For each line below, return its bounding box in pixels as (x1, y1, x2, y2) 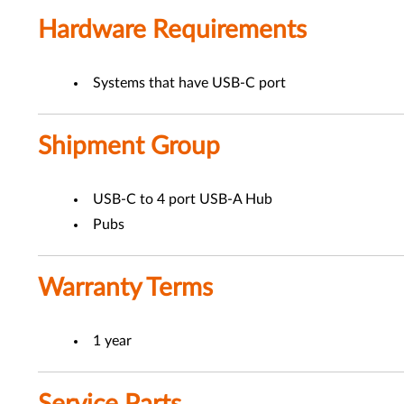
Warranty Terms (38, 275, 213, 300)
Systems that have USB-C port (93, 76, 286, 90)
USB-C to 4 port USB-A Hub (93, 192, 272, 207)
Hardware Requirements (38, 17, 307, 42)
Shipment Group (38, 133, 220, 159)
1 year (93, 334, 132, 348)
